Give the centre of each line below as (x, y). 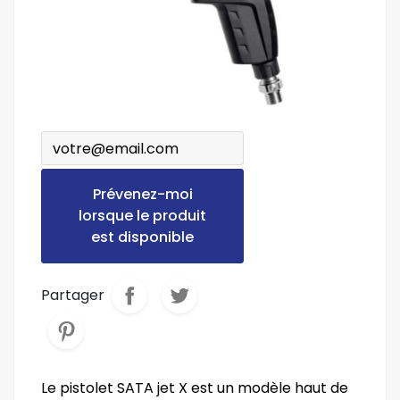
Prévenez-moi (142, 194)
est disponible (143, 237)
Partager (73, 295)
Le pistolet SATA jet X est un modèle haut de (195, 388)
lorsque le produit (143, 216)
